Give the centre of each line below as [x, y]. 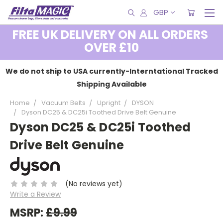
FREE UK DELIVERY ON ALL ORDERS [111, 35]
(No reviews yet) [94, 183]
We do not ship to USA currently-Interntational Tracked [111, 71]
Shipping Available [111, 84]
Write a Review [35, 194]
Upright [109, 103]
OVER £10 [111, 48]
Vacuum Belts [63, 103]
